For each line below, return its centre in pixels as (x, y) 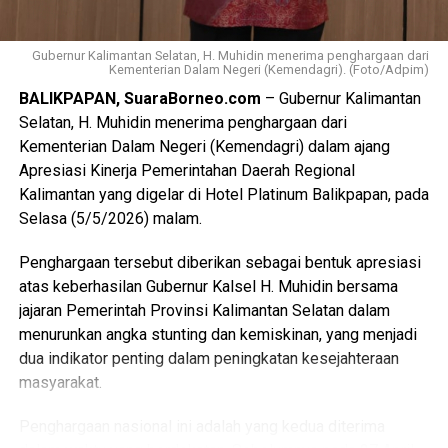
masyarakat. (60, 383)
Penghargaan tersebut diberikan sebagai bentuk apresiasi (219, 263)
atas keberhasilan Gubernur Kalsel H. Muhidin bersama (208, 287)
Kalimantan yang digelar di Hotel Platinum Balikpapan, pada (223, 195)
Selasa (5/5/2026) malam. (110, 219)
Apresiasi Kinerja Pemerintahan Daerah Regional (186, 171)
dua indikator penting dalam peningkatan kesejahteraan (208, 359)
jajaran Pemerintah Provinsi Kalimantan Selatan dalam (204, 311)
